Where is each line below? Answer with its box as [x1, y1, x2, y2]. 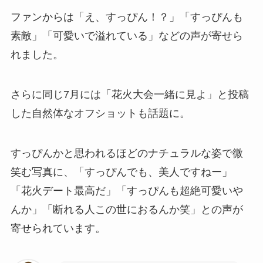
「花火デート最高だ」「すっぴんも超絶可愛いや [10, 184, 243, 197]
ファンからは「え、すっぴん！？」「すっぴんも [10, 11, 243, 23]
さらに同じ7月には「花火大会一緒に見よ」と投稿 [10, 88, 249, 100]
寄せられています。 [10, 222, 106, 234]
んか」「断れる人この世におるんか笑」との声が [10, 203, 243, 215]
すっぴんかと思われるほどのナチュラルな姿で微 [10, 147, 243, 159]
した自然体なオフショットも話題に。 [10, 107, 190, 119]
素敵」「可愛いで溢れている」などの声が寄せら [10, 30, 243, 42]
